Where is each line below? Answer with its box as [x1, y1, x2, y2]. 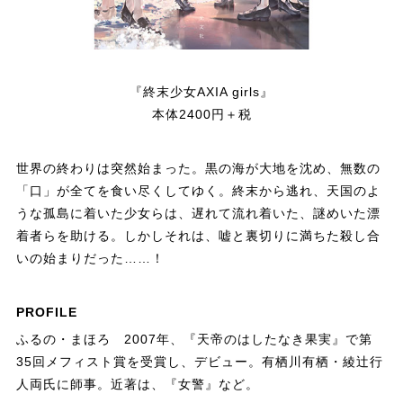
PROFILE [15, 304, 77, 319]
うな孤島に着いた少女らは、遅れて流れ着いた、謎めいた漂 [15, 205, 381, 220]
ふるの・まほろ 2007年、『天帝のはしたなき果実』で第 [15, 331, 372, 346]
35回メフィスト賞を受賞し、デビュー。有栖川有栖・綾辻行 [15, 354, 383, 369]
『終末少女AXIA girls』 [130, 84, 273, 99]
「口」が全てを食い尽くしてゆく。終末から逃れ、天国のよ [15, 183, 381, 198]
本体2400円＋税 [151, 106, 252, 121]
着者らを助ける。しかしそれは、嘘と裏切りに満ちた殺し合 [15, 228, 381, 243]
